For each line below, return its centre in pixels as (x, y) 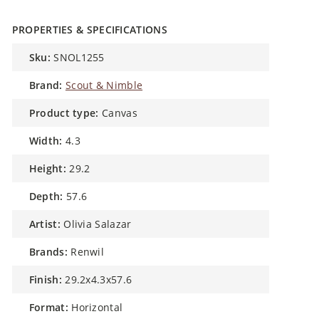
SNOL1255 (79, 57)
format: (51, 307)
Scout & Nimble (104, 85)
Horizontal (97, 307)
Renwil (88, 252)
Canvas (120, 113)
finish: (48, 279)
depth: (50, 196)
